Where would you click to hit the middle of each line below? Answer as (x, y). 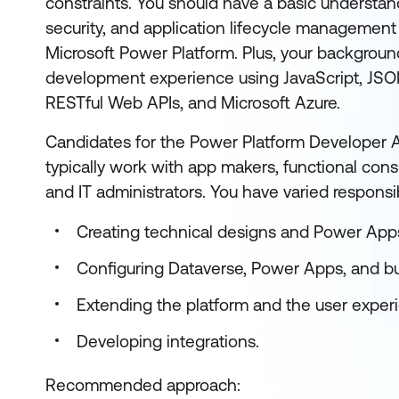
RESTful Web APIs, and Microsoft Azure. (193, 102)
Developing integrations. (168, 341)
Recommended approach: (143, 385)
